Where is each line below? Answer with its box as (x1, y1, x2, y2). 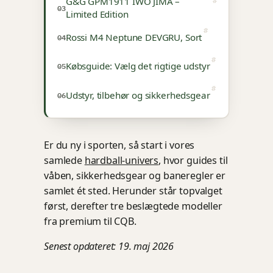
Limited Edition (65, 8, 129, 21)
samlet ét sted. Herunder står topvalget (44, 184, 222, 198)
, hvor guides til (158, 154, 228, 168)
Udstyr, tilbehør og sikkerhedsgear (65, 88, 210, 101)
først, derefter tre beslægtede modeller (44, 199, 222, 213)
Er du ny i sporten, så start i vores (44, 138, 195, 152)
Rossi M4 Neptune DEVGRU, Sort (65, 30, 202, 43)
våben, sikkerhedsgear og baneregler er (44, 169, 225, 183)
